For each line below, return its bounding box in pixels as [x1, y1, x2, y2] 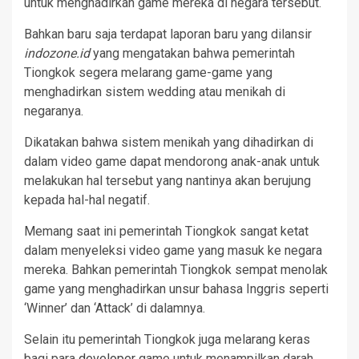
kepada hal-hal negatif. [24, 192, 150, 208]
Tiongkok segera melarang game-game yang [24, 65, 272, 81]
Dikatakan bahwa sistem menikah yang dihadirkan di [24, 135, 313, 151]
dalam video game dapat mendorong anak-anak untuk [24, 154, 320, 170]
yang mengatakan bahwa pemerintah [90, 46, 295, 62]
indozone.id [24, 46, 90, 62]
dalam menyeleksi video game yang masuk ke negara [24, 243, 322, 259]
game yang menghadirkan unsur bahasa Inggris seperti [24, 281, 329, 297]
